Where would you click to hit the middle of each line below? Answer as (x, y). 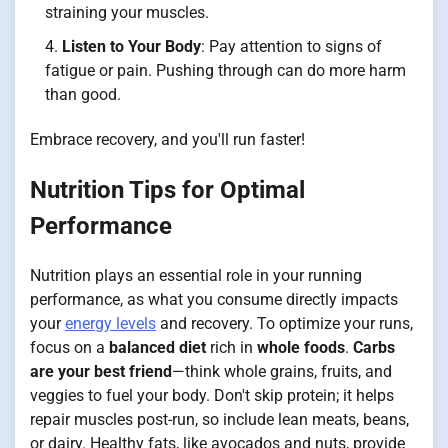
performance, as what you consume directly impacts (214, 300)
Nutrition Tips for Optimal (167, 190)
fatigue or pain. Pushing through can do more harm (225, 71)
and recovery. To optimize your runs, (284, 324)
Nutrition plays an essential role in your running (196, 276)
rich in (231, 348)
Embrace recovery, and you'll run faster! (167, 140)
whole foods (301, 348)
